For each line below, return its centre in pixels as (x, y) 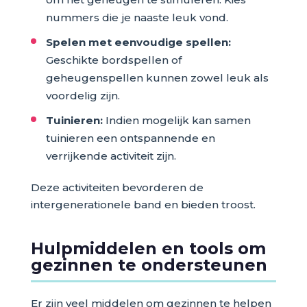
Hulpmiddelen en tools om (148, 248)
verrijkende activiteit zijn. (111, 156)
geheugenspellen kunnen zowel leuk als (157, 78)
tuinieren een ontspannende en (130, 138)
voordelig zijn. (83, 96)
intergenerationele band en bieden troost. (143, 205)
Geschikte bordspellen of (113, 60)
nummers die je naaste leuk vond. (137, 17)
